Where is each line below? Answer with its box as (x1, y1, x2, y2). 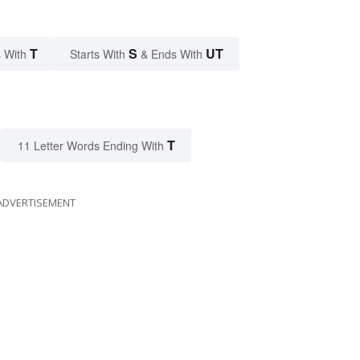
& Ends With (137, 46, 206, 63)
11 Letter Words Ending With (18, 137, 164, 154)
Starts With (70, 46, 129, 63)
